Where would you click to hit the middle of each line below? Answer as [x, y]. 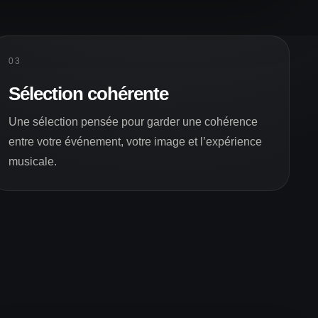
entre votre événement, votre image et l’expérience [136, 141]
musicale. [33, 161]
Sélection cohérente [88, 93]
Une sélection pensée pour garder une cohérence [133, 121]
